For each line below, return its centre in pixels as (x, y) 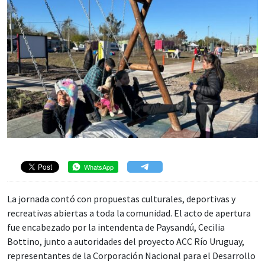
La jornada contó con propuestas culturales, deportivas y (121, 199)
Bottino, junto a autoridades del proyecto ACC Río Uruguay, (126, 241)
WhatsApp (99, 167)
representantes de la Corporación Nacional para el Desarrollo (131, 256)
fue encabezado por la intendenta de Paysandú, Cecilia (116, 227)
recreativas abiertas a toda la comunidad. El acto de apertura (129, 213)
